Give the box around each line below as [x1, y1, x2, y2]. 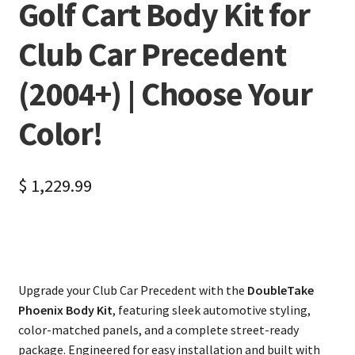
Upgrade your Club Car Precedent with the [17, 281, 247, 298]
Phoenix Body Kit [17, 301, 113, 318]
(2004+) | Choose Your [17, 72, 312, 114]
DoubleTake [246, 281, 314, 298]
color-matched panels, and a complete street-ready [17, 321, 299, 338]
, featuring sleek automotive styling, [112, 301, 311, 318]
